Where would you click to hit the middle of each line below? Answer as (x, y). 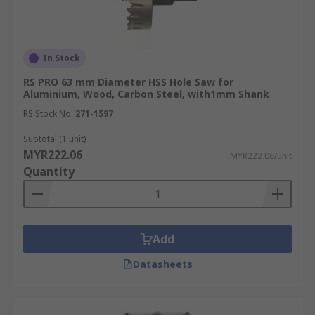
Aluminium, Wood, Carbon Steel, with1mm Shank (146, 94)
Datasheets (162, 264)
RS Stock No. (48, 114)
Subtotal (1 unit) (54, 139)
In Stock (62, 58)
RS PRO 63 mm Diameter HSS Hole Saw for (128, 82)
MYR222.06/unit (261, 156)
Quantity (49, 172)
